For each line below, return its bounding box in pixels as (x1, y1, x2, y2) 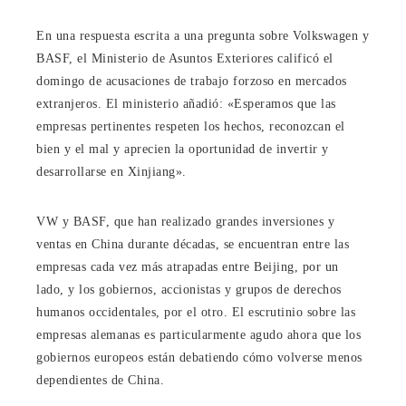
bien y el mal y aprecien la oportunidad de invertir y (36, 141, 329, 156)
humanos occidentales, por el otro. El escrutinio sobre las (36, 304, 355, 319)
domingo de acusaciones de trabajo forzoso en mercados (36, 73, 347, 88)
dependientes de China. (36, 372, 164, 387)
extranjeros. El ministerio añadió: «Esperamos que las (36, 96, 336, 111)
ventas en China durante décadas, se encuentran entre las (36, 237, 349, 251)
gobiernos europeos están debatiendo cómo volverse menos (36, 350, 362, 364)
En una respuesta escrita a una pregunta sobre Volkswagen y (36, 28, 369, 43)
